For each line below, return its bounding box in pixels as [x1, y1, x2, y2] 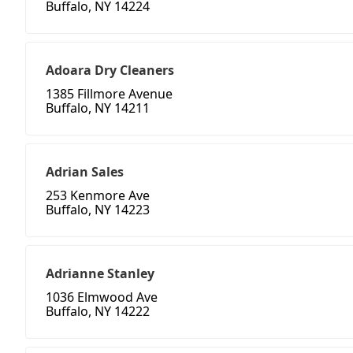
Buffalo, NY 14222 [46, 303, 150, 321]
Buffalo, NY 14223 [46, 201, 150, 219]
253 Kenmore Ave [46, 187, 150, 205]
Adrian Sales [46, 163, 124, 181]
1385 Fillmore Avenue [46, 85, 173, 103]
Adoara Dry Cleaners [46, 61, 174, 80]
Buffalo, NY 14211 [46, 99, 150, 117]
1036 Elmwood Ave [46, 288, 158, 307]
